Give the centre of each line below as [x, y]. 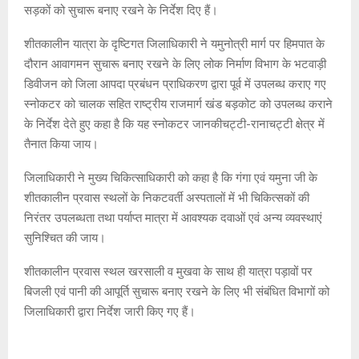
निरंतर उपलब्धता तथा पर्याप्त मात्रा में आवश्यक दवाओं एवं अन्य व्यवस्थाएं [173, 218]
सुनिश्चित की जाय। [65, 238]
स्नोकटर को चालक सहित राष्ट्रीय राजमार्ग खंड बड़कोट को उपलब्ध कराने [178, 105]
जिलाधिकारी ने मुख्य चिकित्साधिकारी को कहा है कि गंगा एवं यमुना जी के [171, 178]
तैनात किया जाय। [61, 145]
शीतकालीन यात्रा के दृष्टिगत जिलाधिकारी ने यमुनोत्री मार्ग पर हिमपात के [174, 44]
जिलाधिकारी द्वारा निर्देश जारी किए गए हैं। [110, 312]
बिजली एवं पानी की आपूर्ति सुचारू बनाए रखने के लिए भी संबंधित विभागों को [177, 292]
